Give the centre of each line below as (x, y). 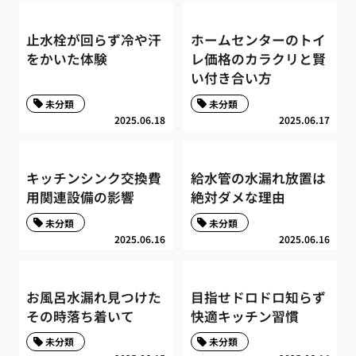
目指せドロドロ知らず (258, 297)
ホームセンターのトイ (258, 40)
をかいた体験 (67, 59)
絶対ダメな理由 (238, 197)
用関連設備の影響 (81, 197)
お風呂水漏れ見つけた (94, 297)
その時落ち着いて (81, 316)
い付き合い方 (231, 78)
